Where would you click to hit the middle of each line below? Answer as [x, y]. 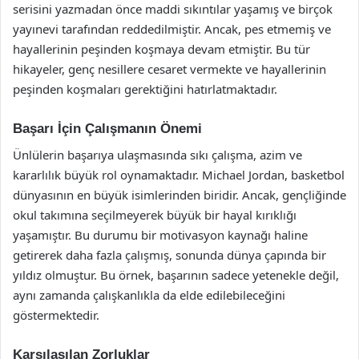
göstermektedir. [56, 315]
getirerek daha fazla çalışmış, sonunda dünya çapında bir [169, 254]
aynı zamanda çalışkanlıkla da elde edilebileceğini [149, 294]
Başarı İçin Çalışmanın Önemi [107, 129]
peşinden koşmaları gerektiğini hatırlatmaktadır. [145, 89]
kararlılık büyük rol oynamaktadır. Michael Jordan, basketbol [179, 174]
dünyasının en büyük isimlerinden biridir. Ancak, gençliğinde [179, 194]
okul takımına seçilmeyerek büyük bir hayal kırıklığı [155, 214]
